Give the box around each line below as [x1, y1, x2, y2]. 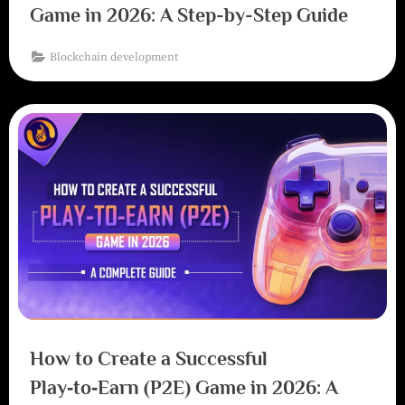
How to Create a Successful [29, 346, 268, 370]
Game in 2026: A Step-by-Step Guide [29, 3, 348, 26]
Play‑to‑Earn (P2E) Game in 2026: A [29, 375, 338, 399]
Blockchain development [50, 49, 179, 64]
